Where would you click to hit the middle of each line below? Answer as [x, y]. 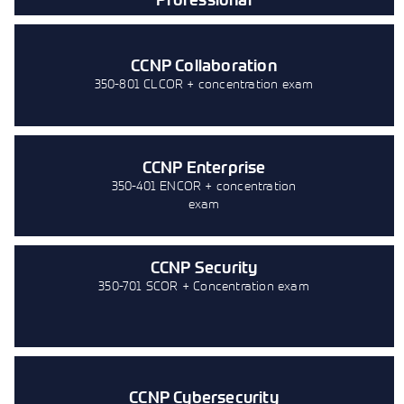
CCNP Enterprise [204, 167]
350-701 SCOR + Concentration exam [204, 285]
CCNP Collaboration [204, 66]
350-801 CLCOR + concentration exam [204, 84]
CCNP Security [204, 267]
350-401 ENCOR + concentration [204, 185]
